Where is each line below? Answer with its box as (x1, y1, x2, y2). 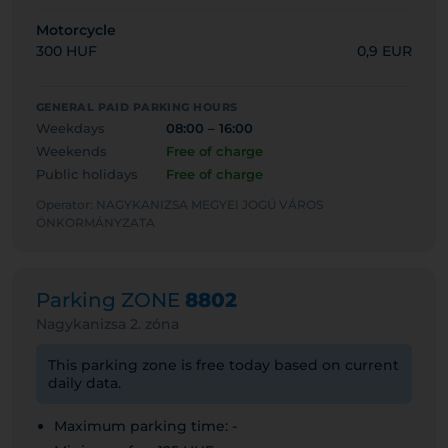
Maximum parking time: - (54, 417, 237, 435)
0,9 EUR (357, 42, 412, 60)
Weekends (36, 143, 107, 159)
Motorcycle (36, 21, 116, 39)
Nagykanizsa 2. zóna (36, 315, 179, 333)
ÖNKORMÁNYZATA (36, 215, 155, 230)
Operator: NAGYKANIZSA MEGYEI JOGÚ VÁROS (36, 197, 323, 212)
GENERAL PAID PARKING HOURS (36, 100, 238, 114)
